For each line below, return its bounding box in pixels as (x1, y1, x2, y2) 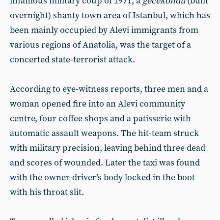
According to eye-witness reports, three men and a (10, 83, 208, 95)
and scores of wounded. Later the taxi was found (10, 157, 200, 168)
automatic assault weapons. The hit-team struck (10, 128, 199, 139)
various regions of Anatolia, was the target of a (10, 39, 191, 51)
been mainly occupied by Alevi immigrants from (10, 25, 198, 36)
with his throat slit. (10, 187, 84, 198)
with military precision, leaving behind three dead (10, 142, 205, 154)
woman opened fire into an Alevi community (10, 98, 185, 110)
